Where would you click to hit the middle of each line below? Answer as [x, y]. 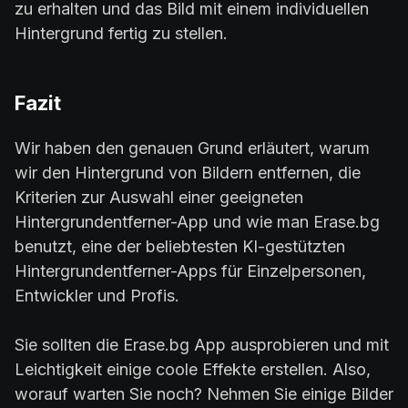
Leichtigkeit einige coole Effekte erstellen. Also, [193, 370]
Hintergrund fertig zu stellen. [121, 34]
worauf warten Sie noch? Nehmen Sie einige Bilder [204, 394]
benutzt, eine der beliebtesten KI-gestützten [180, 247]
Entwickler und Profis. [97, 296]
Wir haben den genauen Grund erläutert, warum [192, 148]
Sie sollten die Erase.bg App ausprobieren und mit [202, 345]
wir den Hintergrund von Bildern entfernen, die [188, 173]
